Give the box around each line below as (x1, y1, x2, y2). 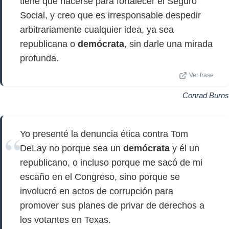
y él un (170, 143, 199, 153)
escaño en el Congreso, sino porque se (20, 172, 180, 182)
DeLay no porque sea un (20, 143, 123, 153)
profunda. (20, 53, 59, 63)
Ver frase (189, 72, 214, 78)
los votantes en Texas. (20, 215, 111, 225)
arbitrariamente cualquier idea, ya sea (20, 25, 174, 35)
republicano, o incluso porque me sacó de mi (20, 157, 202, 168)
